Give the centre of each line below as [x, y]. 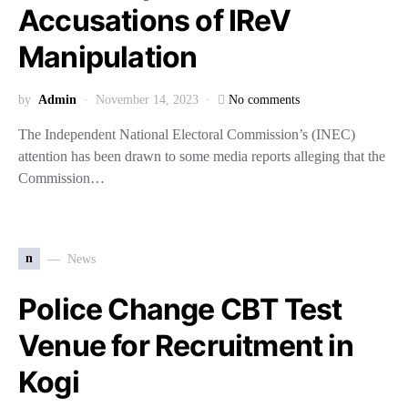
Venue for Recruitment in [186, 346]
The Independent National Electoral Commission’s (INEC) [187, 134]
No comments [264, 100]
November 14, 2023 [147, 100]
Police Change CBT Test [180, 309]
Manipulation [108, 57]
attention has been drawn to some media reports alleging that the [202, 156]
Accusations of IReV [154, 20]
